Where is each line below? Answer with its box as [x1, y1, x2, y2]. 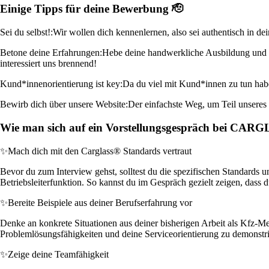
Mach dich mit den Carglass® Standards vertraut [8, 145, 192, 156]
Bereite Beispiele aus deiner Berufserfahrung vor [8, 197, 192, 208]
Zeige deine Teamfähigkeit [8, 249, 109, 259]
